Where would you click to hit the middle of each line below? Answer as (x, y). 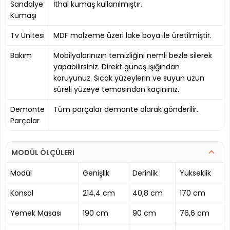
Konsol (22, 193)
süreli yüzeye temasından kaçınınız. (116, 89)
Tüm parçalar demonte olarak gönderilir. (126, 109)
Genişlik (96, 173)
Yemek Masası (36, 213)
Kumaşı (23, 15)
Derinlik (145, 173)
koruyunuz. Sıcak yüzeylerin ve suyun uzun (129, 78)
